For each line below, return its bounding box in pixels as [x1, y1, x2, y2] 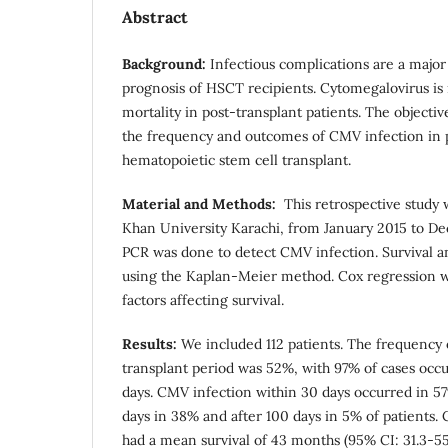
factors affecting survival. [122, 290, 284, 309]
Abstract [122, 6, 188, 27]
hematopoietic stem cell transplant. [122, 150, 351, 169]
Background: [122, 54, 210, 73]
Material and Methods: [122, 194, 284, 213]
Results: [122, 334, 181, 353]
